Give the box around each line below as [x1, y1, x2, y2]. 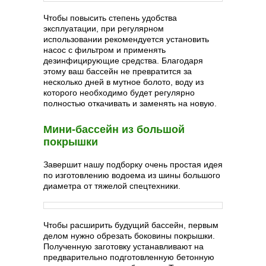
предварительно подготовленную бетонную [43, 252, 214, 262]
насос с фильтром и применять [43, 45, 166, 55]
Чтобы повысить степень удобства [43, 12, 177, 23]
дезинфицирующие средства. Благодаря [43, 55, 203, 65]
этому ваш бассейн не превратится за [43, 66, 192, 76]
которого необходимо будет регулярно [43, 87, 195, 97]
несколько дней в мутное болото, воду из [43, 77, 204, 87]
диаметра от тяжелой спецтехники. [43, 180, 180, 191]
